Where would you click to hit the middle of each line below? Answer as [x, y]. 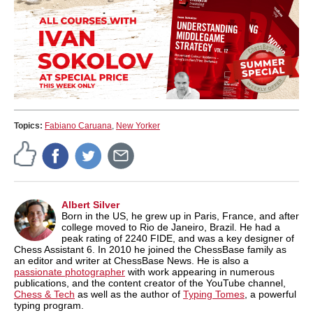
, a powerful [270, 294]
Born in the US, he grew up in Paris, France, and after [180, 216]
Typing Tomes [214, 294]
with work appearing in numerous [200, 271]
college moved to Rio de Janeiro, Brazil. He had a [171, 227]
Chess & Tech [44, 294]
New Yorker [138, 125]
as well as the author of [129, 294]
